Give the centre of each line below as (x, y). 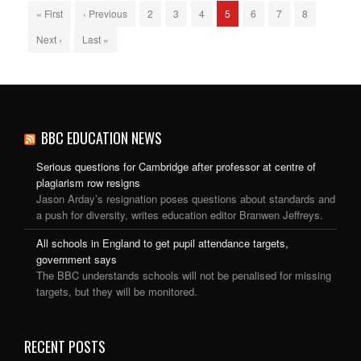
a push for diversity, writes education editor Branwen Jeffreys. (180, 215)
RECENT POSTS (65, 347)
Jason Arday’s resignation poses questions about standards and (186, 199)
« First (50, 14)
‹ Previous (105, 14)
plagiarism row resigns (88, 183)
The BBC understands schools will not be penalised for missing (184, 276)
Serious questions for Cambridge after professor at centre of (176, 167)
